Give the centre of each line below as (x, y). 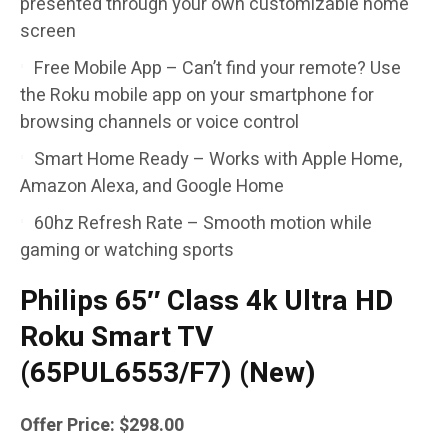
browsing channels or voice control (159, 123)
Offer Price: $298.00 (102, 426)
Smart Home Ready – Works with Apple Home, (218, 160)
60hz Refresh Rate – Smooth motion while (203, 224)
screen (48, 32)
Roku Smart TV (116, 338)
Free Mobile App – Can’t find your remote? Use (217, 69)
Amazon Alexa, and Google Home (152, 187)
